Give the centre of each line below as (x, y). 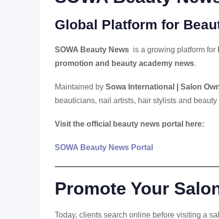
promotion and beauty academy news (124, 63)
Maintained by (80, 87)
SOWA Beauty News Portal (104, 147)
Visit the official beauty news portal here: (130, 124)
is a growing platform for (174, 50)
